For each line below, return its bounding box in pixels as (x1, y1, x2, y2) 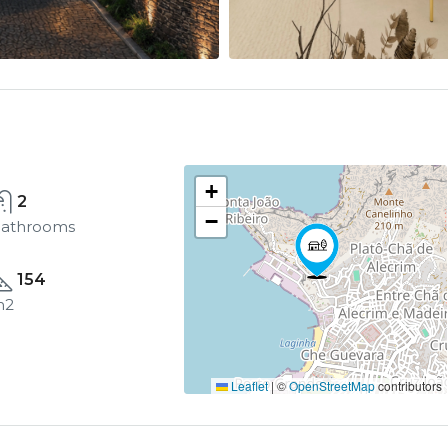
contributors (374, 377, 442, 394)
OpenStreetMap (288, 377, 375, 394)
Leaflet (227, 377, 268, 394)
